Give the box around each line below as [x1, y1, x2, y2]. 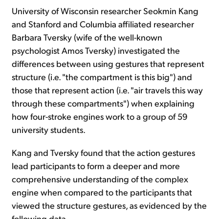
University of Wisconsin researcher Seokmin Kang [12, 5, 198, 16]
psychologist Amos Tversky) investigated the [12, 44, 180, 56]
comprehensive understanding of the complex [12, 173, 188, 184]
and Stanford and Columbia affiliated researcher [12, 18, 194, 29]
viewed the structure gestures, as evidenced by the [12, 199, 207, 211]
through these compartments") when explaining [12, 97, 195, 109]
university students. [12, 124, 86, 135]
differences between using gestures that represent [12, 58, 204, 69]
